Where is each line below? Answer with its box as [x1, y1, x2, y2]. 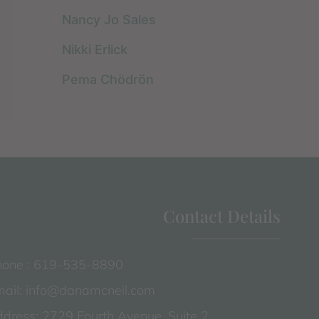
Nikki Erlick [62, 41, 127, 57]
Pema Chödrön [62, 71, 154, 87]
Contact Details [162, 204, 281, 228]
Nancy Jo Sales [62, 11, 156, 27]
